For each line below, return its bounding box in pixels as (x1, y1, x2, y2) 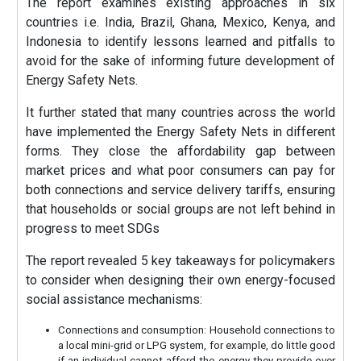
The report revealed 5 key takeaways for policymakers (26, 252, 335, 268)
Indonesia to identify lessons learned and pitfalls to (26, 33, 335, 49)
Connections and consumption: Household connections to (58, 323, 335, 336)
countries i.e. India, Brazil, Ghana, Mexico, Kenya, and (26, 14, 335, 30)
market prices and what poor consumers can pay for (26, 162, 335, 178)
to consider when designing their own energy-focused (26, 272, 335, 288)
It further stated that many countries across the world (26, 104, 335, 120)
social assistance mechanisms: (26, 291, 203, 307)
